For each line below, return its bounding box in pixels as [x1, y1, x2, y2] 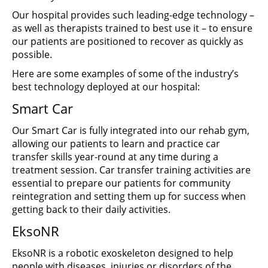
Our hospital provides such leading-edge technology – [12, 8, 254, 22]
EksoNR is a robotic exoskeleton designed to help [12, 246, 233, 260]
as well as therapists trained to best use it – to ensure [12, 22, 252, 35]
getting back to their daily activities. [12, 203, 170, 216]
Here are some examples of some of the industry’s [12, 67, 239, 80]
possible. [12, 48, 52, 61]
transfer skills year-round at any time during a [12, 150, 218, 163]
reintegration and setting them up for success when [12, 190, 246, 203]
